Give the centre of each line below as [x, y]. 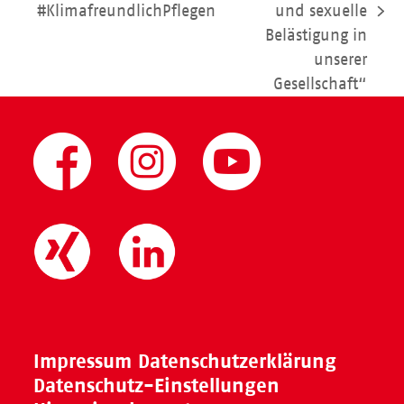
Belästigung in [317, 36]
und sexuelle [321, 11]
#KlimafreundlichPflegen [126, 11]
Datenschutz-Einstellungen [157, 386]
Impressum [83, 362]
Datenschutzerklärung [238, 362]
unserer [341, 60]
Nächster [263, 22]
